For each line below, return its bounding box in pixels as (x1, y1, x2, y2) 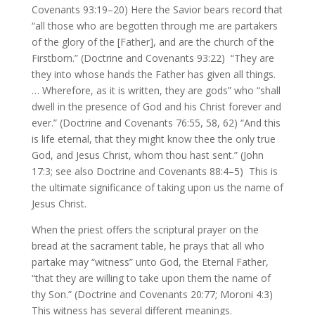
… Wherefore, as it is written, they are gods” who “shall (31, 84, 281, 97)
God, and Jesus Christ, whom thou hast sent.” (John (31, 148, 264, 162)
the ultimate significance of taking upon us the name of (31, 181, 283, 194)
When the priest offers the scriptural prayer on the (31, 223, 259, 236)
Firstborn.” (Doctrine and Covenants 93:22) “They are (31, 51, 274, 65)
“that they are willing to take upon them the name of (31, 271, 271, 285)
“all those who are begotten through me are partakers (31, 19, 278, 32)
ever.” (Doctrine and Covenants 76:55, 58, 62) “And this (31, 116, 281, 129)
